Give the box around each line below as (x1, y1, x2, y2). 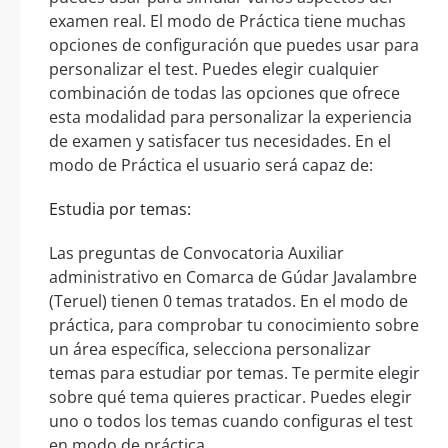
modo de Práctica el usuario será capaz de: (49, 153, 373, 176)
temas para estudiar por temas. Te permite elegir (49, 361, 420, 384)
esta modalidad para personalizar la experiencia (49, 105, 412, 128)
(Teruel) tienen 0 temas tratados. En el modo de (49, 289, 408, 312)
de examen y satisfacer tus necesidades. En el (49, 129, 391, 152)
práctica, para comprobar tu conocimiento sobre (49, 313, 419, 336)
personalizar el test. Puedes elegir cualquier (49, 57, 379, 80)
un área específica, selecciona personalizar (49, 337, 371, 360)
